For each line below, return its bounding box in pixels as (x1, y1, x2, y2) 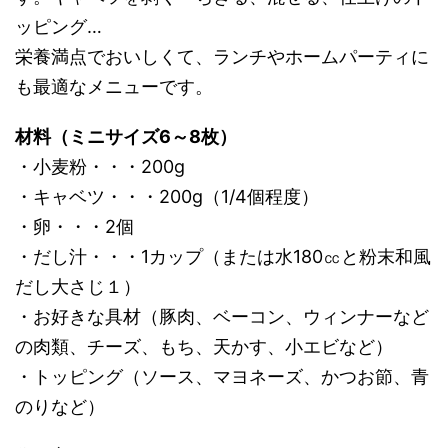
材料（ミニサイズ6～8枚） (15, 126, 237, 147)
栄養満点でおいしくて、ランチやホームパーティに (15, 46, 429, 67)
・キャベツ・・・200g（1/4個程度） (15, 186, 319, 207)
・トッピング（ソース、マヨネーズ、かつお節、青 (15, 366, 429, 387)
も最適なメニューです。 (15, 76, 213, 97)
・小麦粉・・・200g (15, 156, 185, 177)
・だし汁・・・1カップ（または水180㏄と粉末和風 (15, 246, 431, 267)
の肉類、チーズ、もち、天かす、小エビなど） (15, 336, 393, 357)
